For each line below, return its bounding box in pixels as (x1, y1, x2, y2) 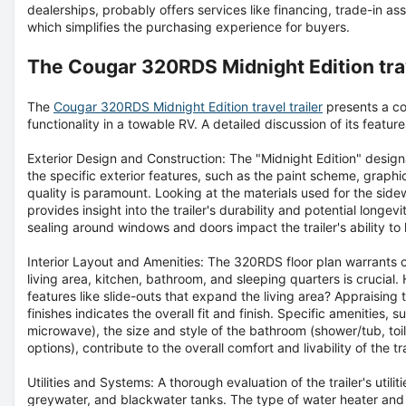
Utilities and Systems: (27, 373, 154, 390)
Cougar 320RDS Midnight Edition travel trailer (53, 98, 323, 114)
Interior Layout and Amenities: (27, 253, 208, 269)
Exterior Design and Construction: (27, 150, 229, 166)
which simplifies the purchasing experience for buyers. (27, 18, 350, 34)
